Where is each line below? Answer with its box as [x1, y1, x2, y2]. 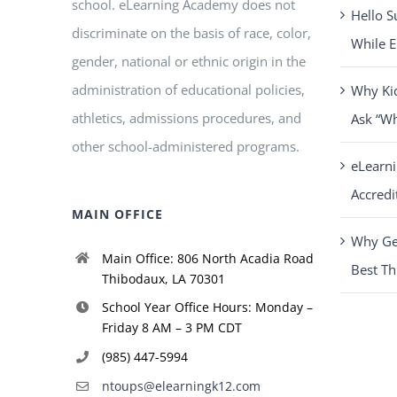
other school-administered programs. [72, 136, 300, 155]
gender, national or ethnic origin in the [72, 51, 307, 70]
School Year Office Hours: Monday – [101, 299, 313, 316]
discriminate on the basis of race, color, [72, 23, 312, 42]
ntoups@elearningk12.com [101, 377, 261, 394]
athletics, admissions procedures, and [72, 108, 302, 127]
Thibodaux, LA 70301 [101, 269, 225, 287]
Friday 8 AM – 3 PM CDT [101, 319, 242, 337]
